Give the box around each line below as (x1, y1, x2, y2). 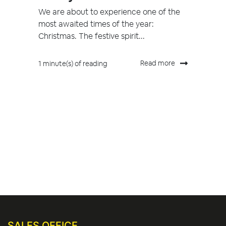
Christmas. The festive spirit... (38, 31, 145, 42)
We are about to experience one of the (38, 7, 180, 18)
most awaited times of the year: (38, 19, 154, 30)
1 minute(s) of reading (38, 59, 107, 69)
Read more (140, 59, 175, 68)
